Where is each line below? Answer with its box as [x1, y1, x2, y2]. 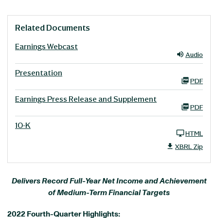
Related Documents [15, 22, 90, 33]
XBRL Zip [175, 142, 203, 150]
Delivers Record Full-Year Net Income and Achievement [11, 177, 207, 185]
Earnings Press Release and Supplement [15, 94, 157, 104]
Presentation [15, 68, 62, 77]
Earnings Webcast [15, 41, 78, 51]
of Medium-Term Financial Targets [48, 189, 170, 197]
